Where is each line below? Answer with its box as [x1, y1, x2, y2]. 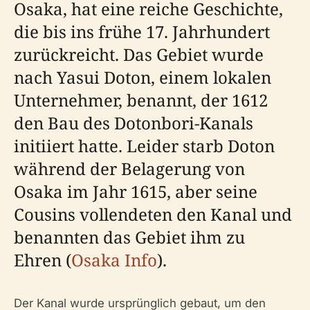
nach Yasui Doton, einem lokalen [14, 66, 271, 89]
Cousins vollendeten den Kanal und [14, 203, 292, 226]
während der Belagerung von [14, 157, 245, 181]
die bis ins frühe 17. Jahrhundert [14, 20, 270, 44]
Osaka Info [71, 248, 157, 272]
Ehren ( [14, 248, 71, 272]
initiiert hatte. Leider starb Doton [14, 134, 275, 158]
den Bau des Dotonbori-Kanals [14, 111, 253, 135]
